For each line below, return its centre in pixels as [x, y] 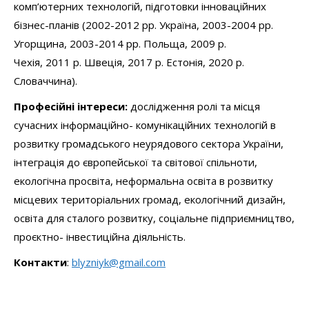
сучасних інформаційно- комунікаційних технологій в [145, 125]
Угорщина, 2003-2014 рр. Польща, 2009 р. [120, 43]
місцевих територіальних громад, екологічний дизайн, [150, 199]
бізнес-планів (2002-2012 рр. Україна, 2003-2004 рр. [143, 25]
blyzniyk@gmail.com [119, 262]
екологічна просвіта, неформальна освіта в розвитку [143, 181]
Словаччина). [46, 81]
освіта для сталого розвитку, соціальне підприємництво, [154, 218]
